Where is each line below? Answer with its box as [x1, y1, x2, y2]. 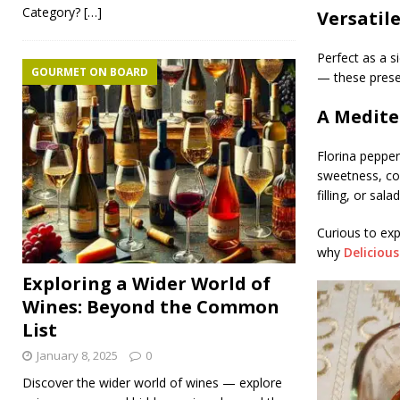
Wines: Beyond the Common [22, 295, 279, 320]
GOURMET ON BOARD [31, 63, 148, 79]
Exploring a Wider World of [22, 271, 271, 296]
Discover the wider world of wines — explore [22, 374, 282, 392]
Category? [22, 3, 84, 21]
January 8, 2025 [37, 347, 118, 364]
